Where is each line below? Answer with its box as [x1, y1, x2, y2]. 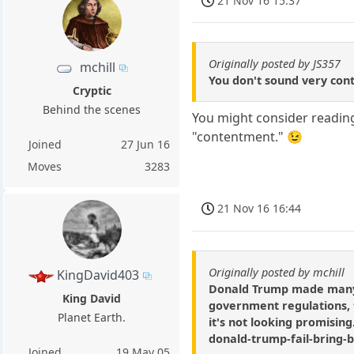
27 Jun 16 [121, 137, 171, 153]
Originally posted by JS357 [209, 56, 341, 72]
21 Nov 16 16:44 [217, 201, 302, 217]
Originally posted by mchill [209, 264, 345, 280]
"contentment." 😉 [192, 128, 303, 146]
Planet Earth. [58, 310, 126, 326]
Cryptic [72, 83, 111, 99]
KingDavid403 [56, 266, 139, 284]
